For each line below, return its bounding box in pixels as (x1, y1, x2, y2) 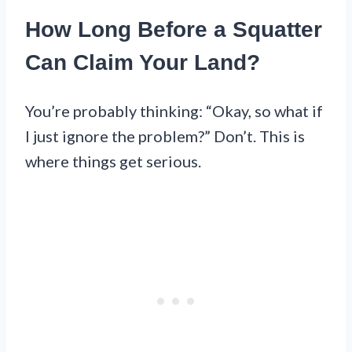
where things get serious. (25, 151, 201, 170)
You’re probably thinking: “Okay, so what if (25, 101, 323, 120)
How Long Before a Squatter (25, 17, 322, 42)
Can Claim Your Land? (25, 50, 260, 75)
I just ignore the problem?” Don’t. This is (25, 126, 305, 145)
